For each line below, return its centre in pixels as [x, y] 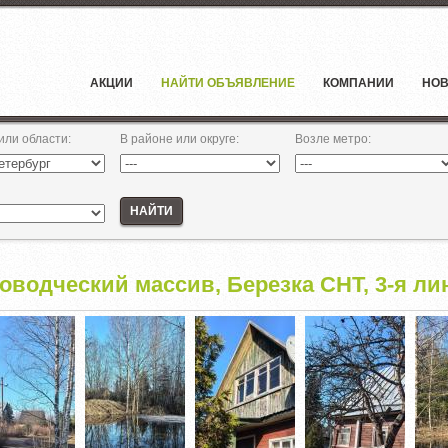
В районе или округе [178, 139]
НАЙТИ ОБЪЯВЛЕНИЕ [228, 83]
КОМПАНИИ [358, 83]
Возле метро [331, 139]
